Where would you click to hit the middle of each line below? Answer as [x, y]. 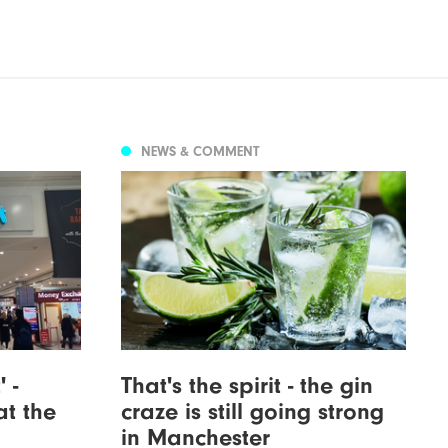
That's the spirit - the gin [246, 385]
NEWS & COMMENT [199, 152]
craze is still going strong [252, 411]
